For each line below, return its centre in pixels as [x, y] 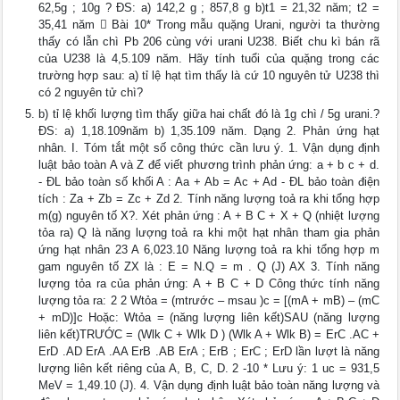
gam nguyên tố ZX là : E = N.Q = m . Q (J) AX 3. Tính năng [209, 267]
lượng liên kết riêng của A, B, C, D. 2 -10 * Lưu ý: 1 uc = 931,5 [209, 369]
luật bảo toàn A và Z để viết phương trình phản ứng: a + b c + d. [209, 165]
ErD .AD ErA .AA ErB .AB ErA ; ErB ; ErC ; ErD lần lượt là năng [209, 352]
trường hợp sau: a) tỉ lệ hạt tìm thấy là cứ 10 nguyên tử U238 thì [209, 76]
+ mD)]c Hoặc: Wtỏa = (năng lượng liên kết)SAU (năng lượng [209, 318]
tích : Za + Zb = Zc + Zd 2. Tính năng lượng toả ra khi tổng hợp [209, 199]
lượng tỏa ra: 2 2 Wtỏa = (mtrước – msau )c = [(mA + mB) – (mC [209, 301]
